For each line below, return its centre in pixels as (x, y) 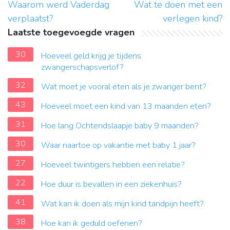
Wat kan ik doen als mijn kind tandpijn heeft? (122, 204)
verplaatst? (30, 19)
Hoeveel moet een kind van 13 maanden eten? (126, 107)
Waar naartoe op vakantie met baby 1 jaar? (118, 146)
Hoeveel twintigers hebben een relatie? (113, 165)
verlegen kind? (193, 19)
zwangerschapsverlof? (82, 68)
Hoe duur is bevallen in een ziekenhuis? (111, 185)
